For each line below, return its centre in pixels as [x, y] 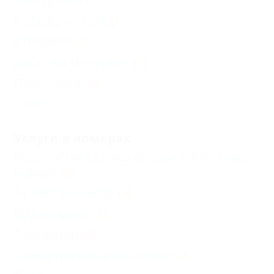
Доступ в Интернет [72, 62]
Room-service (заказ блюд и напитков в [131, 156]
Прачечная [47, 83]
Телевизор [46, 235]
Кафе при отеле [61, 20]
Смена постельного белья [92, 255]
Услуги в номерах [72, 138]
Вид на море [52, 214]
